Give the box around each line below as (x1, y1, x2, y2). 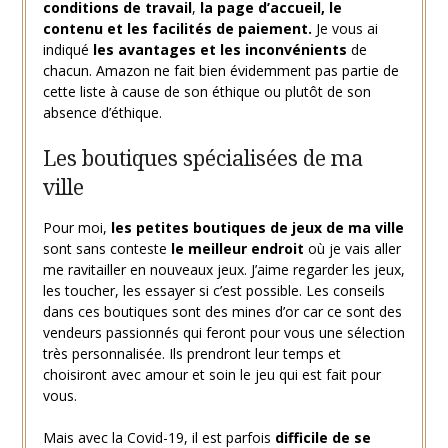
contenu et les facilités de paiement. (42, 18, 312, 38)
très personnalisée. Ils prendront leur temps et (42, 343, 341, 363)
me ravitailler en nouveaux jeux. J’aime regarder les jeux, (42, 259, 405, 279)
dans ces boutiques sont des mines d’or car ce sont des (42, 301, 402, 321)
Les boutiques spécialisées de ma (42, 143, 363, 172)
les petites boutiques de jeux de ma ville (110, 217, 404, 237)
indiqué (42, 39, 93, 59)
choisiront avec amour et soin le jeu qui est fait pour (42, 364, 381, 384)
